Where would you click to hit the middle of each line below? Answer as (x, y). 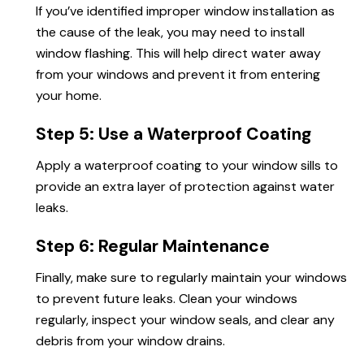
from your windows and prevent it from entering (178, 75)
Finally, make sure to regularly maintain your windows (191, 278)
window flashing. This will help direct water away (178, 54)
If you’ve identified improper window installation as (185, 11)
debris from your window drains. (130, 341)
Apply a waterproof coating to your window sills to (187, 166)
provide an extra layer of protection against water (185, 187)
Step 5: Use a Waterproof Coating (173, 134)
